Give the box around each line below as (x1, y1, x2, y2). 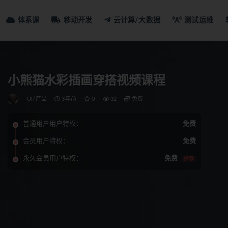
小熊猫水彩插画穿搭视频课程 (8, 75, 165, 87)
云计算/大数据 (113, 16, 161, 24)
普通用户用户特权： (23, 121, 82, 127)
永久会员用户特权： (23, 155, 82, 162)
